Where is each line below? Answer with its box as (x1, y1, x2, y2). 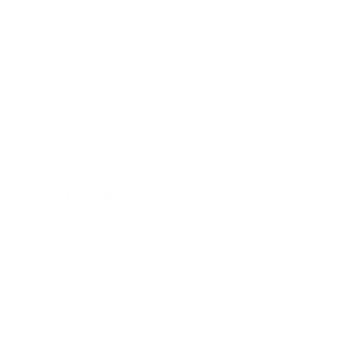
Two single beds (65, 243, 160, 260)
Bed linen (65, 263, 118, 280)
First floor (65, 223, 122, 240)
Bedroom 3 (40, 185, 126, 207)
